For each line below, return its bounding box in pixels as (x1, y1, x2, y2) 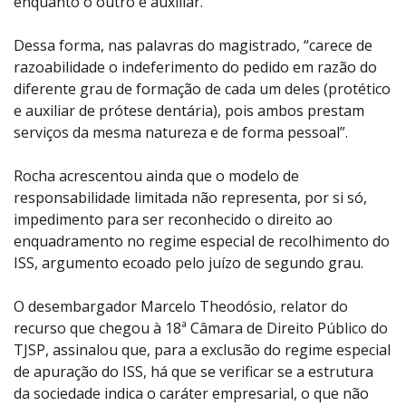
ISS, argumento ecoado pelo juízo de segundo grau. (14, 253, 363, 274)
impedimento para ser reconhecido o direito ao (14, 209, 333, 230)
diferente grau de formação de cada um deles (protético (14, 79, 391, 100)
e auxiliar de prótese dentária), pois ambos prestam (14, 101, 364, 121)
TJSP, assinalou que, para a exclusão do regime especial (14, 340, 391, 361)
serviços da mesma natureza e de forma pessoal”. (14, 122, 348, 143)
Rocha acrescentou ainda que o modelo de (14, 166, 299, 187)
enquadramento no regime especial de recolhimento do (14, 231, 390, 252)
